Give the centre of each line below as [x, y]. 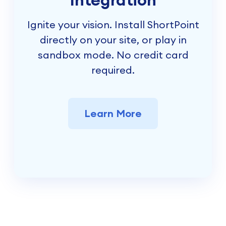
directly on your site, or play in [113, 40]
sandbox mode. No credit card [113, 55]
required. [113, 70]
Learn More [113, 114]
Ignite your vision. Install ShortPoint [113, 25]
